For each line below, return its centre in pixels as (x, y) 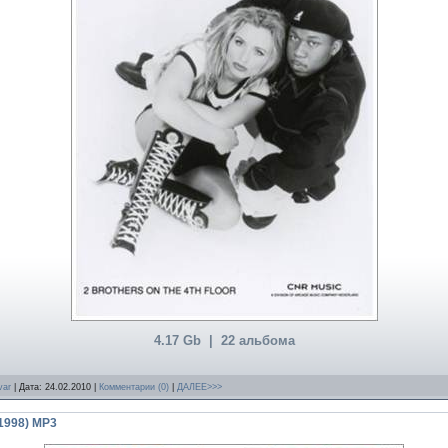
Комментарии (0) (134, 386)
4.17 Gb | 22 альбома (224, 341)
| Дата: (28, 386)
